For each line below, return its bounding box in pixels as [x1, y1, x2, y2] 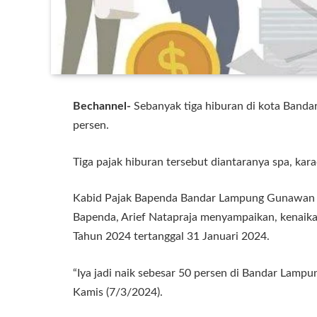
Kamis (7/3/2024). [73, 286, 163, 298]
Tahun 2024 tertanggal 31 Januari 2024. [73, 231, 270, 243]
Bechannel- [73, 100, 131, 112]
